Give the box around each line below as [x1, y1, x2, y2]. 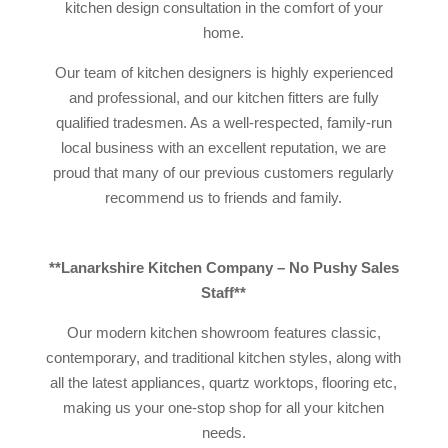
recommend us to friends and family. [105, 189, 343, 206]
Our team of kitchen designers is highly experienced [54, 64, 393, 81]
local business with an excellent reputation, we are [61, 139, 387, 156]
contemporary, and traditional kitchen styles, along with [46, 349, 402, 366]
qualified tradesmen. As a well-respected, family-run [55, 114, 392, 131]
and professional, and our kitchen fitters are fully [68, 89, 379, 106]
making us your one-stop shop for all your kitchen [63, 399, 385, 416]
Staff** [201, 284, 247, 301]
